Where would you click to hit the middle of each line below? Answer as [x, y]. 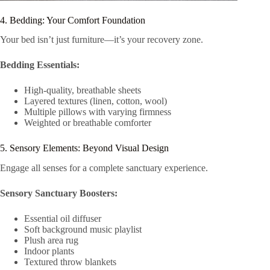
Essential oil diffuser [63, 219]
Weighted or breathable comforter [88, 123]
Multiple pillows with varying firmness [98, 112]
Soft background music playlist [83, 230]
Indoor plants [49, 251]
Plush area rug [51, 240]
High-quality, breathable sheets [83, 90]
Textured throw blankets [70, 262]
